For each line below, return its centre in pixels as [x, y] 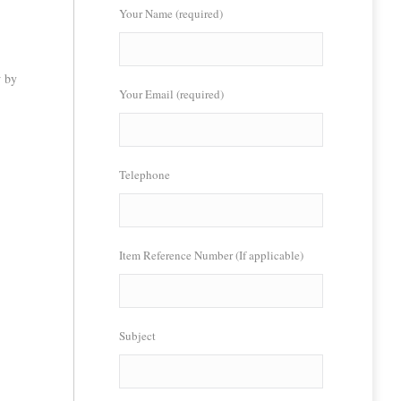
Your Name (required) [171, 13]
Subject [137, 336]
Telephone [144, 175]
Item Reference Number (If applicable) [211, 255]
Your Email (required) [171, 94]
